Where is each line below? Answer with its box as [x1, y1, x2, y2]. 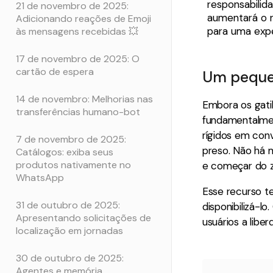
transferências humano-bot [16, 105, 140, 118]
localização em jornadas [16, 224, 123, 237]
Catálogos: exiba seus [16, 145, 113, 158]
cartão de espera [16, 65, 94, 78]
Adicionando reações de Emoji [16, 12, 151, 25]
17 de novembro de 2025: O [16, 52, 140, 65]
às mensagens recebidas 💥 [16, 24, 138, 38]
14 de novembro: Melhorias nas [16, 92, 153, 105]
